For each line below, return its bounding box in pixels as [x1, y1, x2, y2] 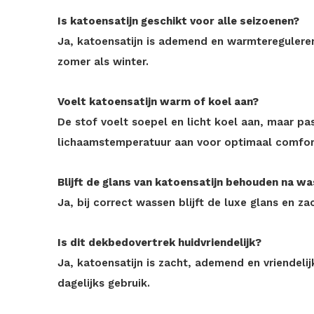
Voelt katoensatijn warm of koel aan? [57, 95, 259, 108]
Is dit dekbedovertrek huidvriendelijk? [57, 236, 261, 249]
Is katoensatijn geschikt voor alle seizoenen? [57, 15, 299, 27]
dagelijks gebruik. [57, 277, 150, 289]
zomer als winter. [57, 55, 149, 68]
